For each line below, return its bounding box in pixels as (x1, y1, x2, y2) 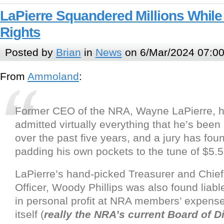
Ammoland (27, 70, 79, 82)
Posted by (4, 46, 56, 58)
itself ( (15, 208, 44, 220)
